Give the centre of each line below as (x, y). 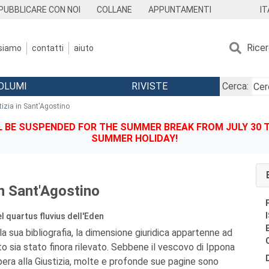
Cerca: (235, 86)
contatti (48, 48)
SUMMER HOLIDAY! (134, 138)
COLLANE (115, 10)
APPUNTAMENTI (180, 10)
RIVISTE (149, 86)
